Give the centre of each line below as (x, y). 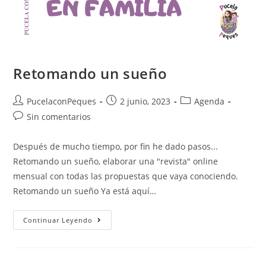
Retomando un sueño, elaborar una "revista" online (116, 161)
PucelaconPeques (62, 102)
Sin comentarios (59, 117)
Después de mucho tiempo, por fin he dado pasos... (116, 147)
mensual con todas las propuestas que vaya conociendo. (126, 176)
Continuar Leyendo (58, 220)
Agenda (210, 102)
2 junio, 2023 (145, 102)
